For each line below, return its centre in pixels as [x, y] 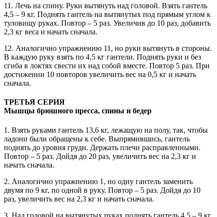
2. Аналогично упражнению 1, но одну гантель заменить [98, 181]
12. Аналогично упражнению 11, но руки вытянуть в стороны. [108, 48]
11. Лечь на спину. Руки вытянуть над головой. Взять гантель [106, 6]
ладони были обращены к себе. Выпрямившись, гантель [97, 139]
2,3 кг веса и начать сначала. [51, 32]
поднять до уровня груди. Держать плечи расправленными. [102, 147]
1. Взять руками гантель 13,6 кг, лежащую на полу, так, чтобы [106, 130]
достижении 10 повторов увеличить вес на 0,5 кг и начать [100, 74]
